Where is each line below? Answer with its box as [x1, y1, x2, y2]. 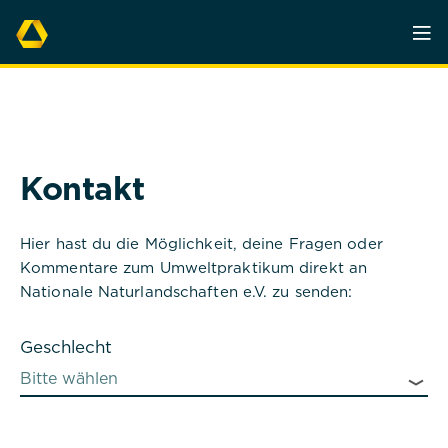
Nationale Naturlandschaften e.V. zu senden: [20, 283, 353, 299]
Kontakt [20, 170, 145, 206]
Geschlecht [20, 338, 112, 356]
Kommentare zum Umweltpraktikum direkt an [20, 259, 368, 275]
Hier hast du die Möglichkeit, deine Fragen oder [20, 235, 383, 251]
